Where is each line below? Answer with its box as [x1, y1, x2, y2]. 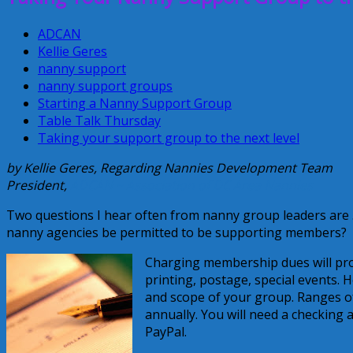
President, [6, 176, 70, 194]
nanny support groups [38, 76, 173, 95]
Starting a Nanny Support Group [38, 94, 232, 112]
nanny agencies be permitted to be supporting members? [6, 223, 347, 241]
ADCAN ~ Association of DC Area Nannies [70, 176, 313, 194]
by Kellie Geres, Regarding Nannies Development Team [6, 158, 333, 176]
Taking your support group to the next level [38, 128, 299, 147]
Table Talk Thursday [38, 111, 161, 129]
